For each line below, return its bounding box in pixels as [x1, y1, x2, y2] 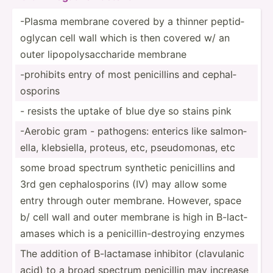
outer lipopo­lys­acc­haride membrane [20, 48, 186, 60]
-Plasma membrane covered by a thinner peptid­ [20, 15, 244, 27]
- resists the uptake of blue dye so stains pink [20, 104, 232, 117]
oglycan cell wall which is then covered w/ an [20, 31, 230, 44]
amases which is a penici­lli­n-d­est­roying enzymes [20, 227, 244, 239]
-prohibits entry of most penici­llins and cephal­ [20, 68, 236, 80]
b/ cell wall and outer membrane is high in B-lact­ [20, 210, 247, 223]
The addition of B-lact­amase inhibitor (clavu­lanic [20, 247, 244, 260]
